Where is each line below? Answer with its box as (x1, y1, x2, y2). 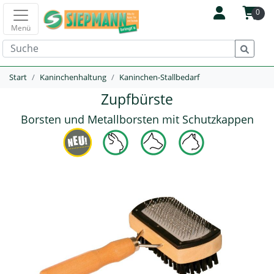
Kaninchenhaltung (40, 72, 106, 83)
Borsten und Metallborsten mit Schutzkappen (20, 112, 254, 127)
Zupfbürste (101, 89, 173, 109)
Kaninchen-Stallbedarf (119, 72, 199, 83)
